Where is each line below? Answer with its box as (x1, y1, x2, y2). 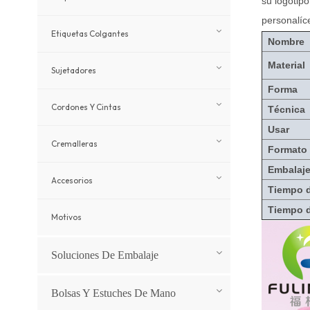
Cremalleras (51, 138, 98, 149)
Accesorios (51, 175, 93, 186)
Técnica (268, 104, 306, 116)
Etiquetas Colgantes (51, 28, 129, 39)
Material (268, 60, 306, 71)
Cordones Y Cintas (51, 102, 121, 113)
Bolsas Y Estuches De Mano (51, 287, 176, 300)
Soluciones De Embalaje (51, 249, 158, 262)
